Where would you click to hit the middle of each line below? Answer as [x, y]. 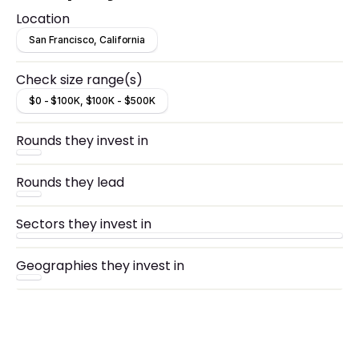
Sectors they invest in [84, 224]
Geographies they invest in [100, 266]
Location [43, 19]
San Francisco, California [87, 40]
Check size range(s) [79, 80]
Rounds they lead [70, 182]
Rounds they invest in [82, 141]
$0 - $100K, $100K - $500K [92, 101]
